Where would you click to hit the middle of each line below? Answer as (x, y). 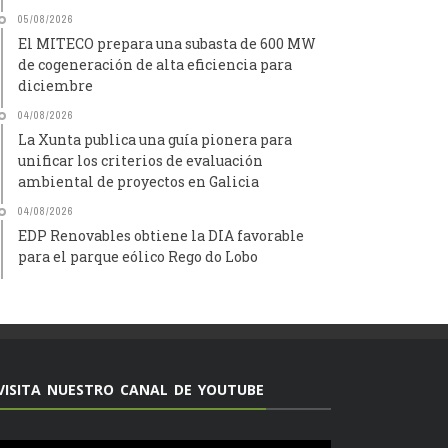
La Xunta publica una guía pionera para (155, 139)
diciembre (55, 85)
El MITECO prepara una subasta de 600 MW (167, 43)
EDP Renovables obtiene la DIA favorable (161, 235)
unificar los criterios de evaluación (140, 160)
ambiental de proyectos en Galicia (138, 181)
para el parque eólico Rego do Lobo (138, 256)
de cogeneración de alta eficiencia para (155, 64)
